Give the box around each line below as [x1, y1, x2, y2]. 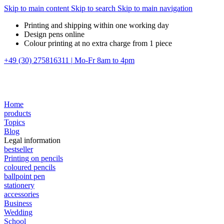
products [4, 109, 31, 117]
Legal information [4, 136, 60, 144]
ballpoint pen [4, 172, 45, 180]
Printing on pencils [4, 154, 63, 162]
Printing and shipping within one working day [24, 21, 169, 29]
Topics [4, 118, 25, 126]
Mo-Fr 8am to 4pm [74, 56, 134, 64]
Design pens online [24, 30, 84, 38]
